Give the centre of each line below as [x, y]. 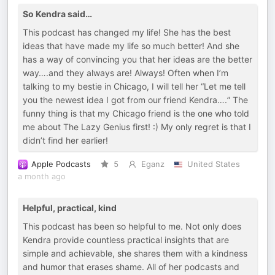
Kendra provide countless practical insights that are [126, 240]
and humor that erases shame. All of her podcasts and [131, 267]
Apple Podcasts [61, 165]
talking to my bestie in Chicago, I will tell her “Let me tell [134, 87]
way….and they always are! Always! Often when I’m [126, 73]
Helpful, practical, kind [70, 208]
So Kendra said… [57, 14]
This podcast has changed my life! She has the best [127, 33]
